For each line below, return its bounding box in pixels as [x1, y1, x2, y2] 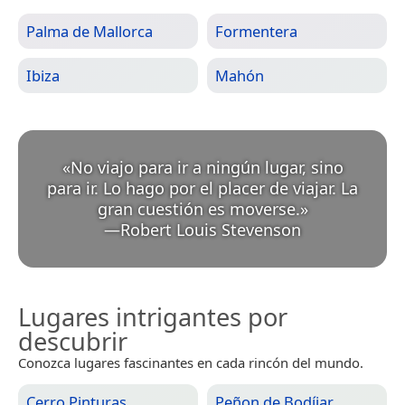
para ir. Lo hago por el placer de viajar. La [47, 177, 358, 200]
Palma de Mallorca [26, 21, 153, 42]
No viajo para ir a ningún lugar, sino [70, 156, 344, 179]
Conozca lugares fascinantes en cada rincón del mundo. [18, 353, 363, 372]
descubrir [18, 325, 127, 359]
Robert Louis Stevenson [120, 219, 301, 241]
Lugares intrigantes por [18, 300, 287, 334]
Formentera [215, 21, 297, 42]
